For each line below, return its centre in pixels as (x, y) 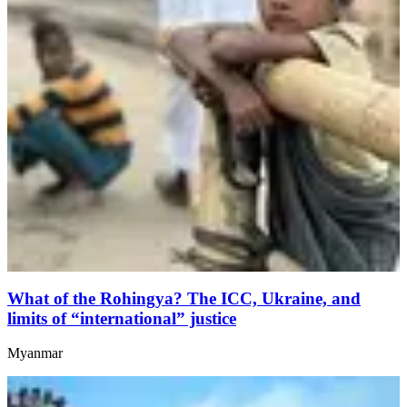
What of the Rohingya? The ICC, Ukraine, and (184, 298)
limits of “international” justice (122, 318)
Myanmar (35, 353)
